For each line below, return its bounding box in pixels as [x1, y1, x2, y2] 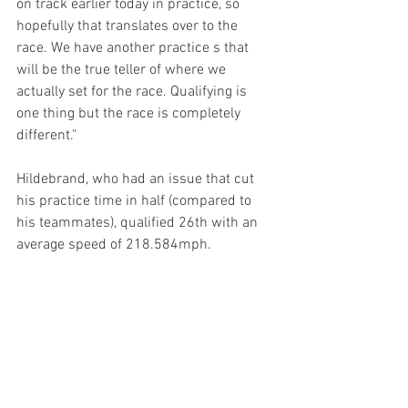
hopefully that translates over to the [16, 17, 241, 36]
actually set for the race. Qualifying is [16, 83, 250, 102]
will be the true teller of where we [16, 61, 229, 80]
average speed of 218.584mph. [16, 236, 215, 255]
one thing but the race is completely [16, 105, 244, 124]
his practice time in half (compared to [16, 192, 255, 211]
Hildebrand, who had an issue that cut [16, 170, 258, 189]
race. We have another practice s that [16, 39, 252, 58]
